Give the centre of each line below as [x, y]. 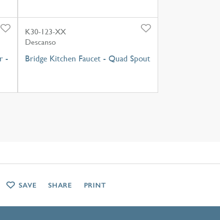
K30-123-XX [45, 31]
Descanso [40, 42]
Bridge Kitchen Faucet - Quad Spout [87, 58]
